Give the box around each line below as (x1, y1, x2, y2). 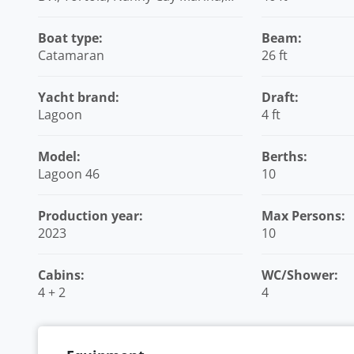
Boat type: (38, 29, 103, 47)
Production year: (38, 207, 143, 224)
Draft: (261, 88, 299, 106)
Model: (38, 148, 81, 165)
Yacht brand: (38, 88, 119, 106)
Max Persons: (261, 207, 345, 224)
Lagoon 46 (38, 165, 100, 183)
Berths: (261, 148, 307, 165)
